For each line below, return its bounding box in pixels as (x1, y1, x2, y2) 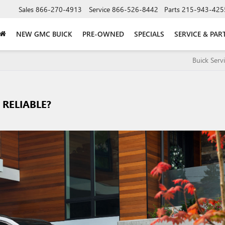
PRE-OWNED (82, 29, 124, 39)
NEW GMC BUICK (16, 29, 72, 39)
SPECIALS (134, 29, 164, 39)
